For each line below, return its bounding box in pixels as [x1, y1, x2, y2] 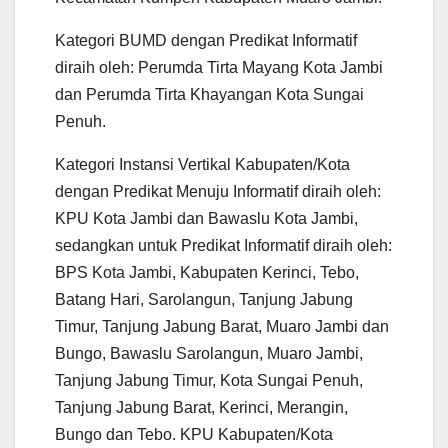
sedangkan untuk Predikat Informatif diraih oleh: [55, 236, 392, 254]
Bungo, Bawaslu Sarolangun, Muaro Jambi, [55, 344, 363, 362]
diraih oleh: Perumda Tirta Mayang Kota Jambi [55, 58, 383, 76]
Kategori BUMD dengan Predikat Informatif [55, 31, 357, 49]
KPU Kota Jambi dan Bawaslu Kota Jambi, [55, 209, 358, 227]
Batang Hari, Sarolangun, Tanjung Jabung [55, 290, 353, 308]
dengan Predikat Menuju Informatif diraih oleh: [55, 182, 381, 200]
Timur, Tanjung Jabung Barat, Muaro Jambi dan [55, 317, 389, 335]
